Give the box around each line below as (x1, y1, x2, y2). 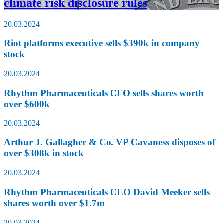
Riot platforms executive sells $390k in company (4, 38, 200, 49)
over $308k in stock (4, 148, 84, 159)
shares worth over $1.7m (4, 197, 105, 208)
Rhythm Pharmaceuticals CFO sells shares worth (4, 87, 204, 98)
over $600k (4, 98, 50, 109)
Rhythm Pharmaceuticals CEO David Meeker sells (4, 186, 210, 197)
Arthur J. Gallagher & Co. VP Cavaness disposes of (4, 137, 215, 148)
